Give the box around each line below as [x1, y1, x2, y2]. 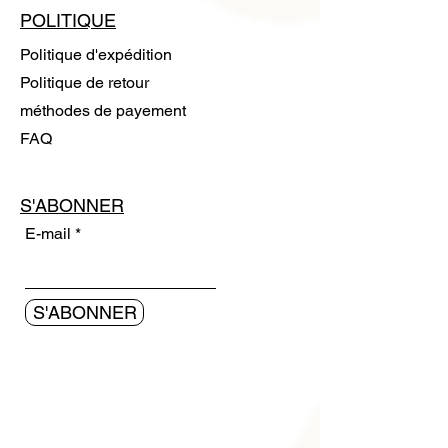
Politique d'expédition [20, 45, 172, 65]
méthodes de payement [20, 101, 186, 121]
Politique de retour [20, 73, 149, 93]
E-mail [25, 224, 71, 244]
